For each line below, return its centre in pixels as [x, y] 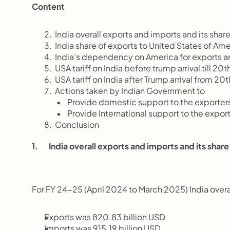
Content [48, 6]
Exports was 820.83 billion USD [105, 217]
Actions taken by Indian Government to [124, 91]
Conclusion [72, 124]
